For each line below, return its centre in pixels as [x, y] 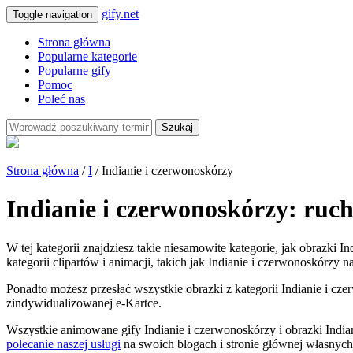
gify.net [120, 14]
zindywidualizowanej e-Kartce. [84, 303]
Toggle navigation [52, 15]
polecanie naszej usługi [63, 344]
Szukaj [177, 127]
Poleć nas [61, 99]
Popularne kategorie [87, 56]
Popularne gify [74, 71]
